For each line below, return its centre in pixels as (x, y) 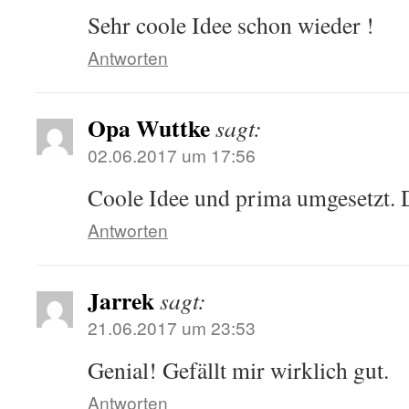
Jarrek (121, 300)
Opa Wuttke (149, 128)
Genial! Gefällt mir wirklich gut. (238, 370)
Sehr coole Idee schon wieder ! (231, 25)
